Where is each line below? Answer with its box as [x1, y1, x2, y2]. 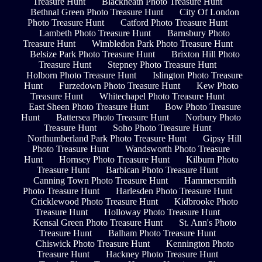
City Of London [179, 7, 239, 18]
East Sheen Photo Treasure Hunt [28, 102, 149, 112]
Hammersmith [184, 175, 236, 186]
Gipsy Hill [203, 133, 242, 144]
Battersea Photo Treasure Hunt [56, 112, 169, 123]
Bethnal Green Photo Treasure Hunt [30, 7, 163, 18]
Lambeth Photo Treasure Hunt [39, 28, 151, 39]
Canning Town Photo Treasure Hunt [33, 175, 168, 186]
